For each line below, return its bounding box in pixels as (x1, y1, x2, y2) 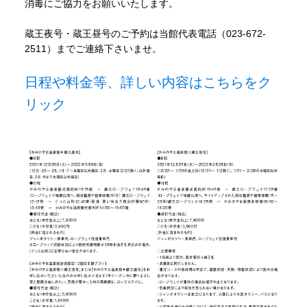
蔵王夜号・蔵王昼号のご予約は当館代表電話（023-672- (24, 28, 266, 40)
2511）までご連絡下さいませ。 (24, 43, 162, 55)
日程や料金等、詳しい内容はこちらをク (24, 75, 271, 90)
